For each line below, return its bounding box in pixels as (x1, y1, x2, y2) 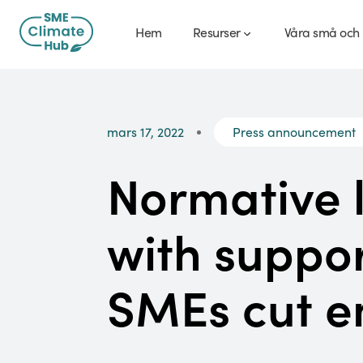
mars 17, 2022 (107, 123, 184, 140)
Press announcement (233, 123, 356, 140)
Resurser (192, 23, 241, 41)
